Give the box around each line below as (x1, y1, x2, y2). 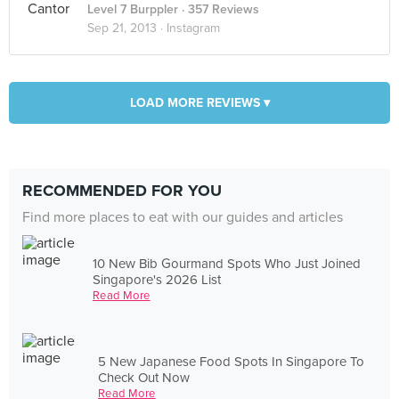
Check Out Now (98, 369, 191, 386)
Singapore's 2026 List (93, 271, 222, 288)
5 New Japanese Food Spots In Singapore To (98, 353, 365, 370)
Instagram (167, 20, 220, 36)
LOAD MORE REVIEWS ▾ (129, 95, 270, 110)
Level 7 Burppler (87, 2, 178, 17)
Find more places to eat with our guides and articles (22, 208, 343, 226)
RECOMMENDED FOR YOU (22, 181, 222, 200)
